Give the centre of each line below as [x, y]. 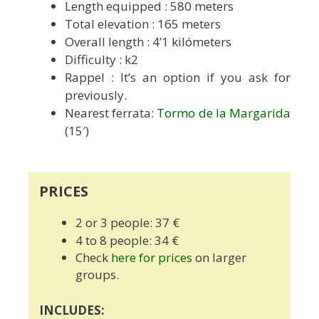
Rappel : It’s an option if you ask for [178, 78]
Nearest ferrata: [111, 113]
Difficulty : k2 [101, 60]
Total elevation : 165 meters [143, 24]
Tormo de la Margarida [224, 113]
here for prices [150, 257]
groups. [97, 274]
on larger [219, 257]
